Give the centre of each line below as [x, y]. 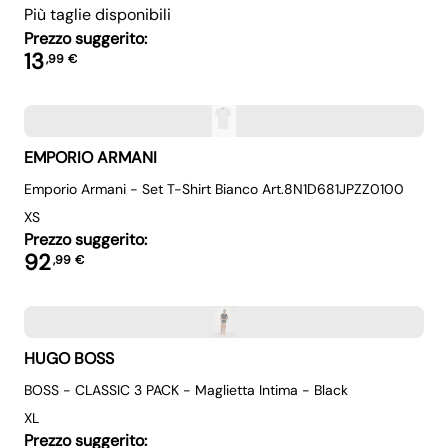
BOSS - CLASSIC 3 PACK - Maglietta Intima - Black [186, 390]
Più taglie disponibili [97, 14]
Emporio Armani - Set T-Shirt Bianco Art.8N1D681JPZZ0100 [214, 189]
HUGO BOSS [69, 358]
